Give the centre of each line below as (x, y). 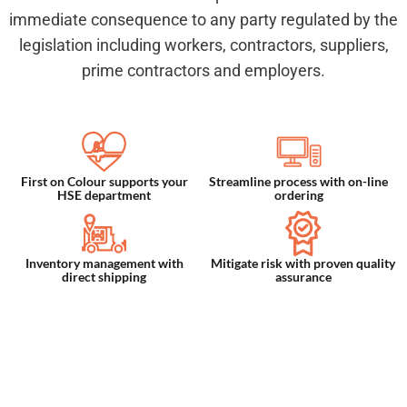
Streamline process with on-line (298, 182)
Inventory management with (104, 263)
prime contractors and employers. (203, 71)
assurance (303, 277)
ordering (298, 195)
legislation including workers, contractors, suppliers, (203, 45)
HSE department (104, 195)
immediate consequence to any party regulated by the (203, 20)
